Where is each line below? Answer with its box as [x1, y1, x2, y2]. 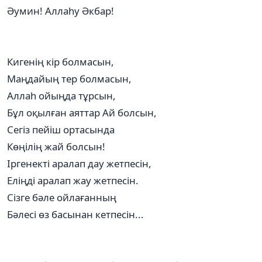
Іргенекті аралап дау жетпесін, [7, 156, 151, 170]
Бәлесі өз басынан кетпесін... [7, 207, 144, 221]
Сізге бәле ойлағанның [7, 190, 116, 204]
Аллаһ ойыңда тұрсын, [7, 88, 116, 102]
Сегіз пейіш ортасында [7, 122, 115, 136]
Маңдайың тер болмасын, [7, 71, 132, 85]
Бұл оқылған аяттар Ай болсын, [7, 105, 157, 119]
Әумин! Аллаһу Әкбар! [7, 4, 114, 18]
